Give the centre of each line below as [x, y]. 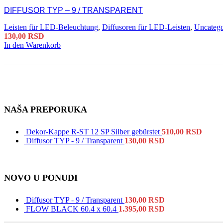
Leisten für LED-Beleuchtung [51, 27]
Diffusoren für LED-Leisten [146, 27]
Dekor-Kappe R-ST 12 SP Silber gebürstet [94, 132]
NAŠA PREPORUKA [46, 110]
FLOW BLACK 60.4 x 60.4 [72, 209]
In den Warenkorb [32, 45]
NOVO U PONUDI [41, 178]
